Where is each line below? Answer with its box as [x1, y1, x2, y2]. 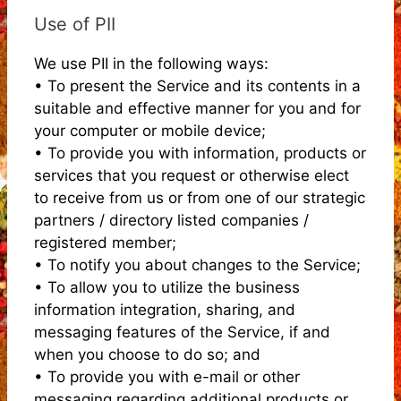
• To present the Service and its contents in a [34, 76, 361, 95]
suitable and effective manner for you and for [34, 98, 361, 117]
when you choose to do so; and [34, 345, 260, 363]
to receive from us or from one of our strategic [34, 188, 365, 207]
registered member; [34, 233, 176, 252]
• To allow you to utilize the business [34, 277, 300, 296]
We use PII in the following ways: [34, 54, 269, 73]
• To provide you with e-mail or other [34, 367, 300, 386]
